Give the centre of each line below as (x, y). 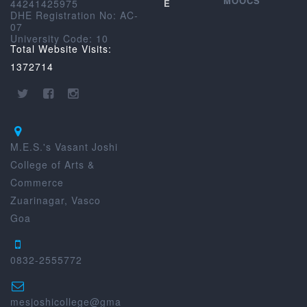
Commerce (37, 183)
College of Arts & (52, 165)
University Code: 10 (59, 39)
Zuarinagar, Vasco (56, 200)
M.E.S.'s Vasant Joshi (64, 147)
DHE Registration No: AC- (74, 15)
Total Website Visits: (61, 49)
